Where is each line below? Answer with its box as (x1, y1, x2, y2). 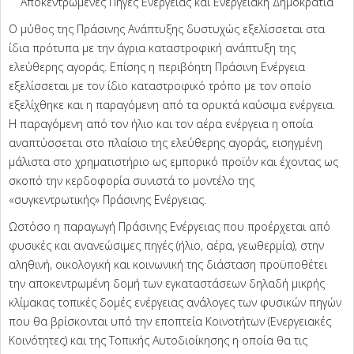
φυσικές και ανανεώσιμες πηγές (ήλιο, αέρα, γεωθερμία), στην (9, 238, 324, 254)
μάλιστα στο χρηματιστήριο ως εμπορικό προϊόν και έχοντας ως (9, 154, 338, 170)
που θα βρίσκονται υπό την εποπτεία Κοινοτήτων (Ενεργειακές (9, 314, 331, 330)
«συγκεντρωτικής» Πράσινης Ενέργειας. (9, 192, 206, 208)
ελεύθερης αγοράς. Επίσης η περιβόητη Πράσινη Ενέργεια (9, 59, 305, 75)
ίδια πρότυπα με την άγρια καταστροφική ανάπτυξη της (9, 40, 296, 56)
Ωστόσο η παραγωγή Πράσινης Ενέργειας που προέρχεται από (9, 219, 330, 235)
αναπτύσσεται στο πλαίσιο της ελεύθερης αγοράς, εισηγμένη (9, 135, 322, 151)
